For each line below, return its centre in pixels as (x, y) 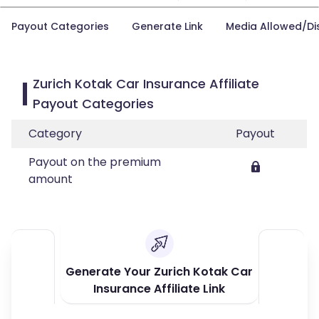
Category (55, 134)
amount (51, 179)
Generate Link (167, 26)
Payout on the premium (95, 162)
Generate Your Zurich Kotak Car (159, 272)
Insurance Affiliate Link (159, 289)
